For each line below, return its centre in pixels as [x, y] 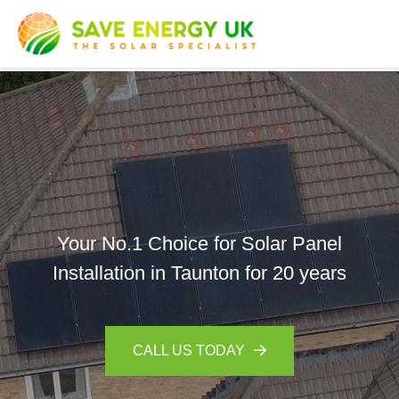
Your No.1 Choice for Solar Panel [199, 244]
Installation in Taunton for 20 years [199, 273]
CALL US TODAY [189, 350]
